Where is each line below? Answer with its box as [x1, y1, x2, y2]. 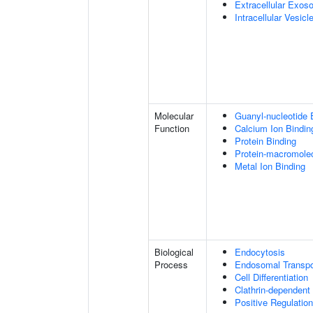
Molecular [154, 109, 194, 122]
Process [154, 258, 188, 271]
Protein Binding [235, 134, 296, 147]
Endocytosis [235, 245, 285, 259]
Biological [154, 245, 194, 259]
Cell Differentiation [235, 270, 308, 284]
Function [154, 122, 189, 135]
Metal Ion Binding [235, 159, 305, 173]
